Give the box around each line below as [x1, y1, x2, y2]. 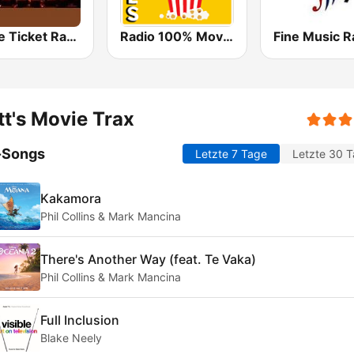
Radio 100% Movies [223, 28, 234, 45]
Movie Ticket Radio [66, 28, 77, 45]
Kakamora [40, 190, 101, 206]
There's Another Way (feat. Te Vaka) [40, 250, 256, 267]
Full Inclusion [40, 311, 119, 328]
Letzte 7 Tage [195, 147, 267, 161]
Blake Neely [40, 330, 102, 345]
